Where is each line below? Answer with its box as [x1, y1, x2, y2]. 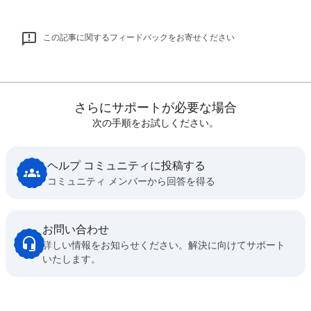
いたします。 [42, 253, 101, 266]
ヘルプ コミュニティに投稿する [47, 159, 205, 174]
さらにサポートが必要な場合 [74, 100, 237, 116]
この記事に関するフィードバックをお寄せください [43, 32, 235, 42]
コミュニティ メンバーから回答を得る [47, 175, 215, 188]
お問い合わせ [42, 223, 109, 237]
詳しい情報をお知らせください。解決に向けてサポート [42, 239, 285, 252]
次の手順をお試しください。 [92, 117, 219, 130]
